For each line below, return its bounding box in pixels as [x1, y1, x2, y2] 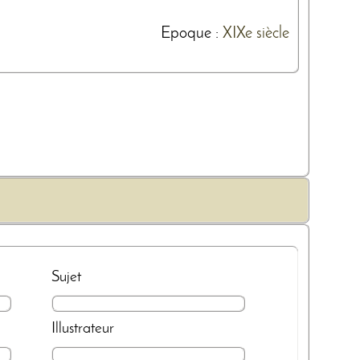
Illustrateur [51, 320, 115, 337]
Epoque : [161, 26, 223, 43]
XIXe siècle [223, 26, 289, 43]
